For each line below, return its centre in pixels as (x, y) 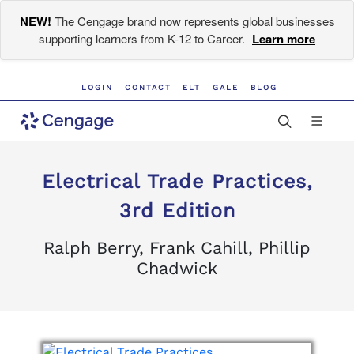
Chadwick (177, 268)
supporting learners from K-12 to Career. (143, 38)
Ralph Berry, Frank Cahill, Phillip (177, 248)
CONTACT (148, 87)
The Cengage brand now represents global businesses (193, 21)
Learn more (284, 39)
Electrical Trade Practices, (177, 181)
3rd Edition (177, 211)
